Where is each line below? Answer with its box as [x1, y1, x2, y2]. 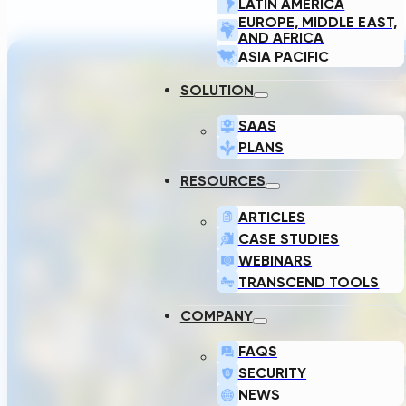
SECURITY [237, 364, 307, 382]
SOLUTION [179, 81, 254, 99]
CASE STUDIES [237, 229, 340, 247]
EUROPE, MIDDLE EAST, [237, 14, 397, 32]
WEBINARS [237, 251, 313, 269]
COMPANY [179, 306, 253, 324]
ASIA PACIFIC [237, 47, 330, 65]
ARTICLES [237, 208, 306, 226]
